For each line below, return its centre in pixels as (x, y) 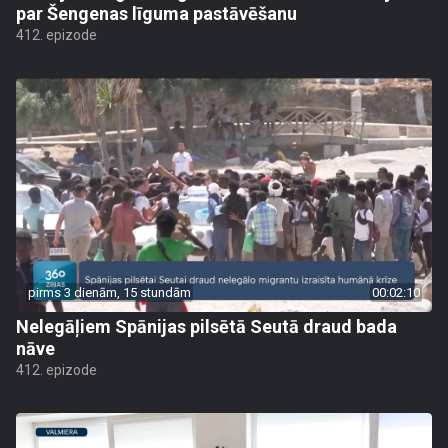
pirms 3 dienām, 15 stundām (109, 292)
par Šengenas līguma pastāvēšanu (156, 13)
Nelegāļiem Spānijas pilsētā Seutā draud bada (206, 326)
